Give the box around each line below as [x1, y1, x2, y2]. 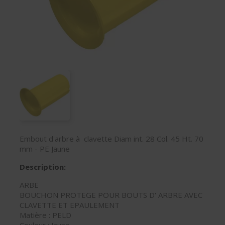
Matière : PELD [20, 210, 71, 220]
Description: [20, 162, 66, 172]
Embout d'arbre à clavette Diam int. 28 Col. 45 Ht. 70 [20, 134, 203, 144]
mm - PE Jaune [20, 144, 70, 154]
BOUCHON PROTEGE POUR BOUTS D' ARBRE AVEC [20, 190, 202, 200]
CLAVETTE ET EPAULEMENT [20, 200, 120, 210]
